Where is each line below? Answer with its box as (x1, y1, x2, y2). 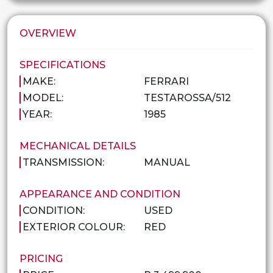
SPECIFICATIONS (19, 58, 105, 71)
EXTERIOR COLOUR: (23, 221, 125, 233)
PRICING (19, 252, 63, 264)
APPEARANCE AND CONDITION (19, 188, 180, 200)
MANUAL (144, 156, 190, 168)
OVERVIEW (19, 27, 76, 39)
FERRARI (144, 75, 189, 87)
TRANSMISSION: (23, 156, 104, 168)
